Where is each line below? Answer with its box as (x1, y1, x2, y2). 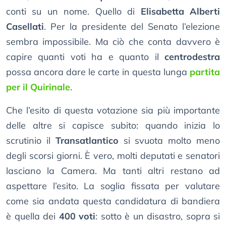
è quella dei (6, 210, 59, 222)
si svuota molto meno (118, 135, 220, 147)
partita (190, 66, 220, 78)
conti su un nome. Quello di (6, 6, 141, 18)
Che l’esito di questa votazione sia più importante (6, 104, 220, 117)
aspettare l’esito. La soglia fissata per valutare (6, 180, 220, 192)
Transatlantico (55, 135, 119, 147)
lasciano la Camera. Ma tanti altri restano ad (6, 165, 220, 177)
